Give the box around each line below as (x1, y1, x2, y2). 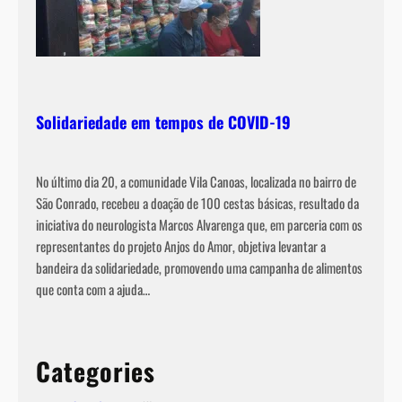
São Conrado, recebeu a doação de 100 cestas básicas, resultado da (36, 193, 359, 214)
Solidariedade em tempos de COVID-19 (36, 110, 291, 135)
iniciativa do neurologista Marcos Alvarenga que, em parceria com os (36, 214, 363, 235)
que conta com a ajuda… (36, 279, 150, 300)
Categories (36, 353, 155, 390)
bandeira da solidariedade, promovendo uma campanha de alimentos (36, 258, 363, 278)
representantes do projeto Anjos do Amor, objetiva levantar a (36, 236, 326, 257)
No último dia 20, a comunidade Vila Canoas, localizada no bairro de (36, 171, 356, 192)
